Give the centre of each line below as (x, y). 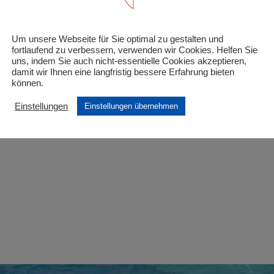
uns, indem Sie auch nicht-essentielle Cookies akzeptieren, (129, 61)
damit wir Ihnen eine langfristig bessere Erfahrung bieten (123, 72)
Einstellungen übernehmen (131, 106)
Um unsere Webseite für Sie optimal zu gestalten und (117, 39)
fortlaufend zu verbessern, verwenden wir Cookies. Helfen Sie (135, 50)
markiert (80, 49)
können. (28, 83)
